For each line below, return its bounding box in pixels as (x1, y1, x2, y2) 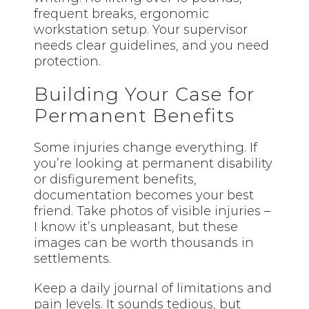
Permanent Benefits (34, 103, 235, 127)
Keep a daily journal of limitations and (34, 280, 272, 296)
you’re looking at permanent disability (34, 155, 273, 171)
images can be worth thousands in (34, 235, 255, 250)
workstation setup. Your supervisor (34, 21, 248, 37)
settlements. (34, 250, 112, 266)
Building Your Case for (34, 82, 256, 106)
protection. (34, 53, 101, 69)
